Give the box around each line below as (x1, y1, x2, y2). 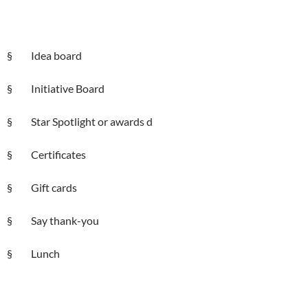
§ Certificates (7, 147, 86, 161)
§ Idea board (7, 48, 82, 62)
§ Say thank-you (7, 213, 99, 227)
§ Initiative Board (7, 81, 104, 95)
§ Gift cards (7, 180, 77, 194)
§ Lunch (7, 246, 60, 260)
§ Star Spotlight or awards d (7, 114, 153, 128)
